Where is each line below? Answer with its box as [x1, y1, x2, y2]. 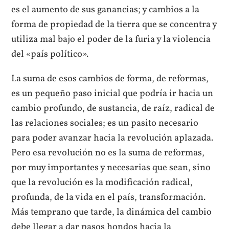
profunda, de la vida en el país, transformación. [11, 190, 206, 204]
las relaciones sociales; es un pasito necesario [11, 116, 199, 130]
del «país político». [11, 48, 89, 61]
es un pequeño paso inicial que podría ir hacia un [11, 86, 214, 100]
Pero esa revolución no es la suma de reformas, [11, 146, 205, 159]
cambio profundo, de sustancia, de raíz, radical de [11, 101, 215, 115]
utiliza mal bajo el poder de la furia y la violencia [11, 33, 211, 47]
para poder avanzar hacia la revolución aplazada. [11, 131, 214, 145]
